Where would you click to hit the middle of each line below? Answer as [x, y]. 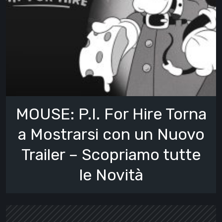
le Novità [111, 175]
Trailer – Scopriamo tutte [111, 155]
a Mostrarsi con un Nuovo [111, 134]
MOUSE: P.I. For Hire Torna [111, 114]
